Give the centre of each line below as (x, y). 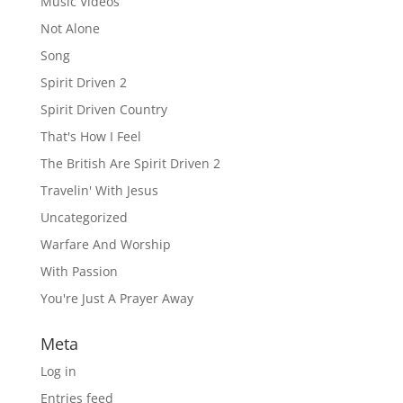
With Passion (79, 271)
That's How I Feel (90, 136)
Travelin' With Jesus (99, 190)
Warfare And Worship (105, 244)
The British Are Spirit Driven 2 (130, 163)
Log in (58, 371)
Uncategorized (84, 217)
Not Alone (70, 28)
